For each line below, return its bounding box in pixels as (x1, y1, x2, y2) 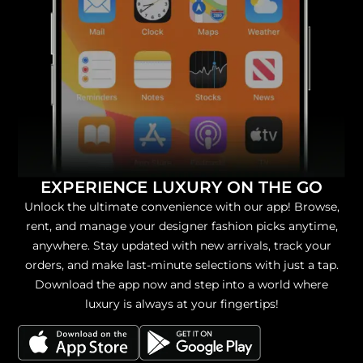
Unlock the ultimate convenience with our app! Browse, (23, 199, 340, 215)
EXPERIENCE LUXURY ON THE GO (41, 177, 322, 198)
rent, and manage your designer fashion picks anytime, (25, 219, 338, 234)
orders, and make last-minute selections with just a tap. (24, 258, 339, 273)
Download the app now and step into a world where (35, 277, 328, 293)
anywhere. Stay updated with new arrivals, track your (32, 238, 331, 254)
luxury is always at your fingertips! (84, 297, 279, 312)
